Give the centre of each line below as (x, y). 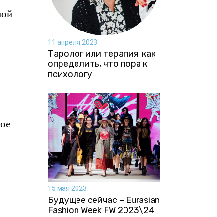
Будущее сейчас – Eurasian (104, 200)
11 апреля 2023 (72, 42)
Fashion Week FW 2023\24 (101, 210)
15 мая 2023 (67, 188)
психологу (70, 74)
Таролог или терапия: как (101, 54)
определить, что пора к (97, 64)
